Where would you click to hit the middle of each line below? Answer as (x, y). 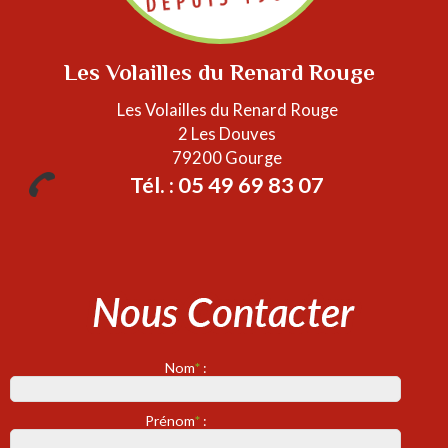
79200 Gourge (227, 157)
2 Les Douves (227, 133)
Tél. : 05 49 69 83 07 (227, 184)
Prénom (170, 420)
